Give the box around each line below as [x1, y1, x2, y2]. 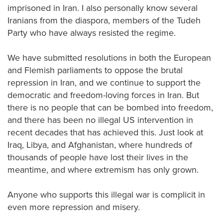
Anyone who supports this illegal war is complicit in [7, 189, 205, 200]
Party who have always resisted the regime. [7, 27, 178, 38]
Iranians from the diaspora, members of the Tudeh [7, 15, 201, 26]
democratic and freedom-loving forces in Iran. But [7, 90, 199, 101]
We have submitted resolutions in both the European [7, 52, 211, 63]
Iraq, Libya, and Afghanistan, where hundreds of [7, 139, 192, 150]
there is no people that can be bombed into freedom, [7, 102, 213, 113]
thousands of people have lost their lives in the [7, 152, 188, 163]
